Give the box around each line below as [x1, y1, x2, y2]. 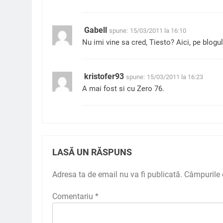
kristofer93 [84, 72, 124, 82]
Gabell [84, 25, 107, 35]
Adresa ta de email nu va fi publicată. [52, 170, 182, 180]
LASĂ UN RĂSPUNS [52, 147, 132, 158]
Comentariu [52, 192, 95, 202]
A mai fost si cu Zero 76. [82, 84, 164, 94]
